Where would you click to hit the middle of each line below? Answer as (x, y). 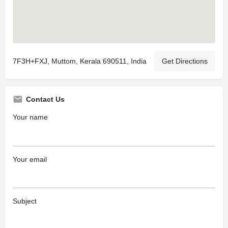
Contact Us (45, 99)
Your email (30, 159)
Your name (30, 117)
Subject (25, 201)
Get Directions (185, 61)
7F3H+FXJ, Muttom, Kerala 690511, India (80, 61)
